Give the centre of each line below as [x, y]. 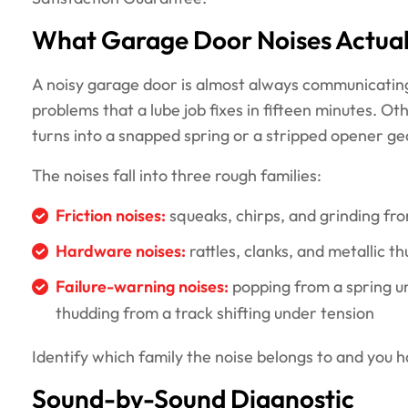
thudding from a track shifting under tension [215, 314]
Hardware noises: [121, 252]
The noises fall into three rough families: [177, 176]
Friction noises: [111, 217]
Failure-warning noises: [142, 288]
